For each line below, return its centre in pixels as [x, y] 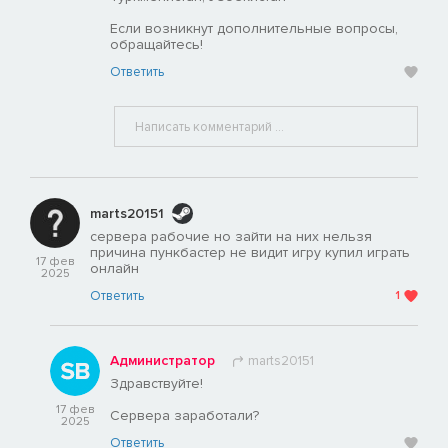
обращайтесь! [156, 45]
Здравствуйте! [156, 384]
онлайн [114, 269]
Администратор [162, 361]
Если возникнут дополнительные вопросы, [254, 29]
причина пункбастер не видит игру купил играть [250, 253]
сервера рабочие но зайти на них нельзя [231, 237]
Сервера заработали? [184, 416]
